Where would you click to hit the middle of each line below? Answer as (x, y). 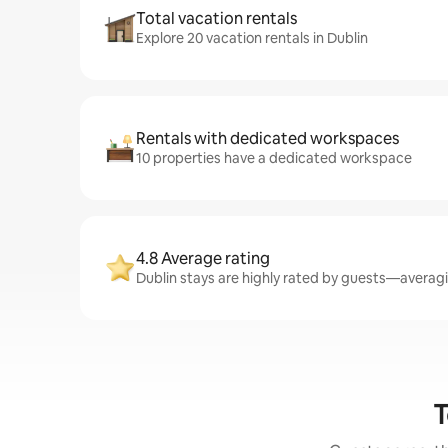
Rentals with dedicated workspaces (267, 138)
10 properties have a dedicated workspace (274, 158)
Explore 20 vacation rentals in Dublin (252, 38)
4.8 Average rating (203, 258)
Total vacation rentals (216, 18)
